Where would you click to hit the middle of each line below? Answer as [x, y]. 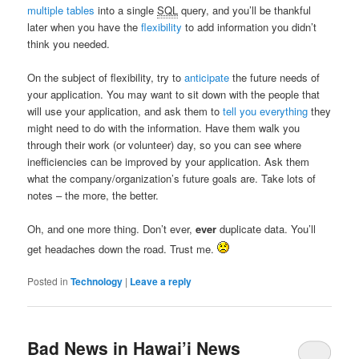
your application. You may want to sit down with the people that [174, 94]
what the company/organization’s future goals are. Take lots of [172, 178]
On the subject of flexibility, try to [106, 77]
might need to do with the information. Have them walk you [164, 128]
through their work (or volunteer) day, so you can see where [165, 145]
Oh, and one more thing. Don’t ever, [112, 229]
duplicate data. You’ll [266, 229]
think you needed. [69, 43]
